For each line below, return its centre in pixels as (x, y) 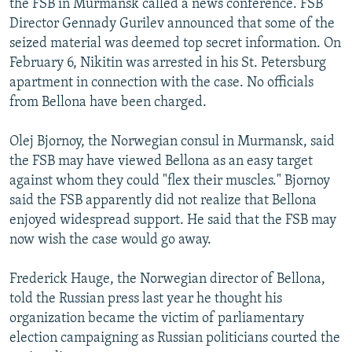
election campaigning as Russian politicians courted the (175, 338)
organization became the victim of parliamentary (157, 318)
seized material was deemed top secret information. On (175, 43)
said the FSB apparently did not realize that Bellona (163, 200)
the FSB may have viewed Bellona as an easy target (161, 161)
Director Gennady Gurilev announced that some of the (172, 24)
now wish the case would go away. (110, 240)
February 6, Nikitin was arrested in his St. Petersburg (168, 63)
